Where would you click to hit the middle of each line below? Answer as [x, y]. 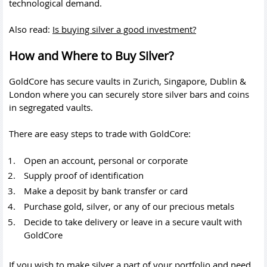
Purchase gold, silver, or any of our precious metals [129, 206]
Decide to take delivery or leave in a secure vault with [133, 221]
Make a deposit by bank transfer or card [106, 191]
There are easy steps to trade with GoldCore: [100, 133]
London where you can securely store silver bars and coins [129, 94]
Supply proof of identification [84, 176]
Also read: [31, 29]
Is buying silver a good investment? [124, 29]
